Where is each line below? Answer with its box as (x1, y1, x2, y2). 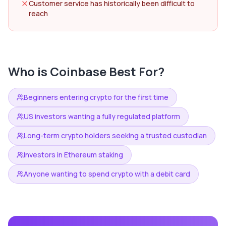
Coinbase (50, 63, 106, 80)
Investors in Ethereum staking (24, 150, 123, 159)
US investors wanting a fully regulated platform (24, 111, 180, 121)
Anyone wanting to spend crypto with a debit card (24, 169, 190, 179)
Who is (8, 63, 50, 80)
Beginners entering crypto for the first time (24, 92, 168, 102)
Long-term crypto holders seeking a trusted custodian (24, 131, 207, 140)
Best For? (106, 63, 164, 80)
